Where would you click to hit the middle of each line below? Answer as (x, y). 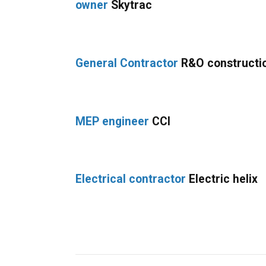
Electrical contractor (131, 179)
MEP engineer (113, 121)
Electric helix (222, 179)
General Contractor (127, 63)
